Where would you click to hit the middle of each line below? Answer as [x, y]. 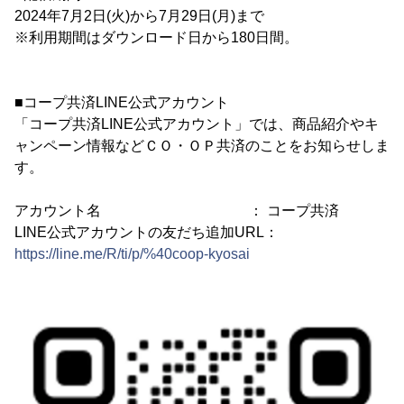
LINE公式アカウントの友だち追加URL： [147, 232]
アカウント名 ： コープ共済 [177, 210]
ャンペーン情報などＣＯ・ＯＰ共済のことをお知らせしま [202, 145]
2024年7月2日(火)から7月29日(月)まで [139, 15]
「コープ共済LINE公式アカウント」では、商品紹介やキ [197, 124]
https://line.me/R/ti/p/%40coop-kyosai [132, 253]
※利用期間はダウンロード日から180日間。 [156, 37]
